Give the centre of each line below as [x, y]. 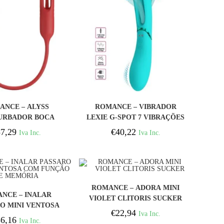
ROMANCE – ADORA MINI [136, 188]
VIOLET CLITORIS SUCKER [136, 198]
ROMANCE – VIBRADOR [135, 106]
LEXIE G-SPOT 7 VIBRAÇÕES [136, 117]
